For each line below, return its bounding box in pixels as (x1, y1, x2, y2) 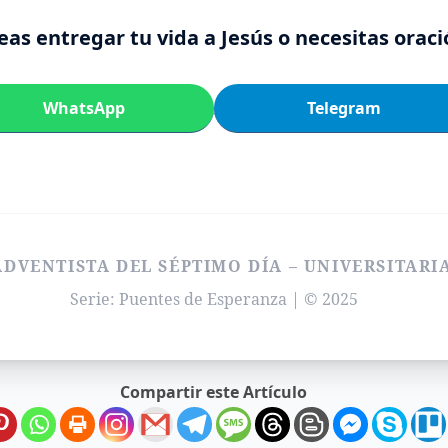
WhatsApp (42, 96, 125, 119)
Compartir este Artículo (120, 380, 308, 403)
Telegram (306, 96, 381, 119)
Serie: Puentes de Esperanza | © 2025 (69, 287, 358, 310)
